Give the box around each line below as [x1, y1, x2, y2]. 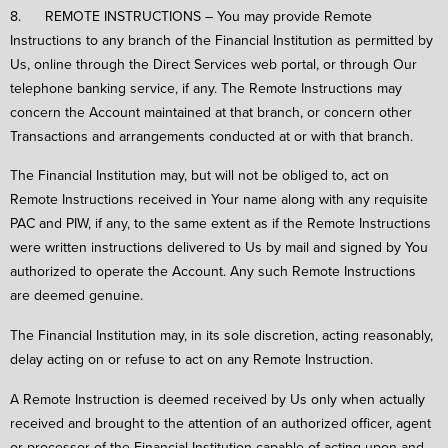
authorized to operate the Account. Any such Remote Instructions [10, 261, 416, 282]
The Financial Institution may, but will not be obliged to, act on [10, 165, 389, 186]
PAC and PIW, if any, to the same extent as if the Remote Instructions [10, 213, 431, 234]
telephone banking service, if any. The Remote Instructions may [10, 77, 402, 98]
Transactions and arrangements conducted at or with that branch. [10, 125, 413, 146]
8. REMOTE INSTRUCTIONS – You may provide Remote [10, 5, 372, 26]
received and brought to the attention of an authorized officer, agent [10, 412, 431, 433]
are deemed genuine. [10, 285, 143, 306]
